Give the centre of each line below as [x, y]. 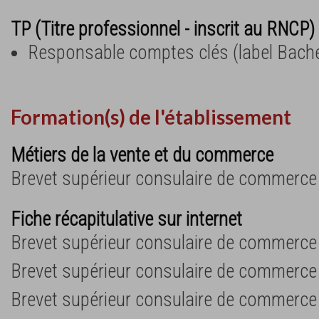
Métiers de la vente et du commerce [142, 155]
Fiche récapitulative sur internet [126, 219]
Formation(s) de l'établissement [151, 117]
